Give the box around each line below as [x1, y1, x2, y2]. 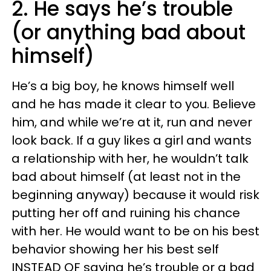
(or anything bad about [11, 18, 246, 47]
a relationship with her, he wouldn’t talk [11, 150, 249, 167]
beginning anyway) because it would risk [11, 186, 260, 203]
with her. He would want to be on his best [11, 223, 260, 240]
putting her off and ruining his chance [11, 204, 240, 221]
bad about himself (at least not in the [11, 168, 241, 185]
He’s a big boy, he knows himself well [11, 77, 234, 94]
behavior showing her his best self [11, 241, 219, 258]
